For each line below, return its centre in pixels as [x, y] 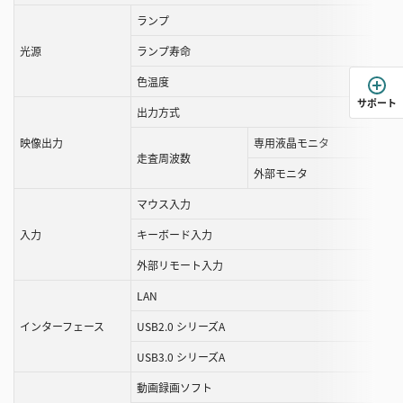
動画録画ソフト [175, 387]
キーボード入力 [175, 234]
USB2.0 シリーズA [181, 326]
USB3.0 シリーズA [181, 357]
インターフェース [62, 326]
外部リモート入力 [180, 265]
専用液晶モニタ [291, 143]
